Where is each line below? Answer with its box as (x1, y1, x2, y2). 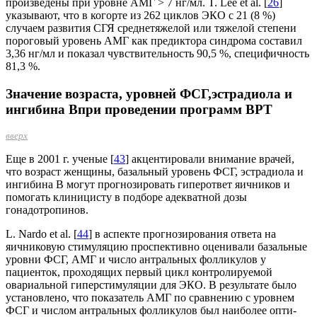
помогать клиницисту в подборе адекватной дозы (6, 191, 247, 204)
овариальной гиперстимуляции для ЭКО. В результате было (6, 279, 296, 292)
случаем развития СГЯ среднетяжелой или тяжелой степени (6, 22, 296, 35)
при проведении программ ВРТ (78, 102, 272, 117)
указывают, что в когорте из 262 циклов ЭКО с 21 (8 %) (6, 9, 275, 22)
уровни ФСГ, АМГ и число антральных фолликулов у (6, 253, 266, 266)
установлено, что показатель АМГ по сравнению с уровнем (6, 292, 294, 304)
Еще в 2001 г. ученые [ (6, 153, 114, 166)
